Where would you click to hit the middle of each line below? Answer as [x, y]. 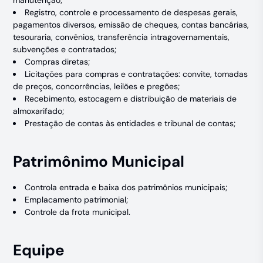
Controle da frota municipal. [78, 212]
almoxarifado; [39, 111]
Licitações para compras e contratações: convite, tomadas [136, 74]
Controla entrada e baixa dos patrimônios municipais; [126, 187]
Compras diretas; [58, 62]
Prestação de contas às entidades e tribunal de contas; [130, 123]
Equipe [39, 250]
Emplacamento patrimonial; [77, 200]
